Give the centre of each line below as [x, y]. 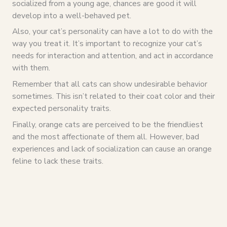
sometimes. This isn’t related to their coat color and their [113, 96]
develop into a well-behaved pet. [71, 15]
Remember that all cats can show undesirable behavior [109, 84]
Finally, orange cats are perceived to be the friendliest [107, 124]
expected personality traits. [61, 108]
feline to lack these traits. [58, 161]
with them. [31, 68]
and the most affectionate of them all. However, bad [105, 136]
